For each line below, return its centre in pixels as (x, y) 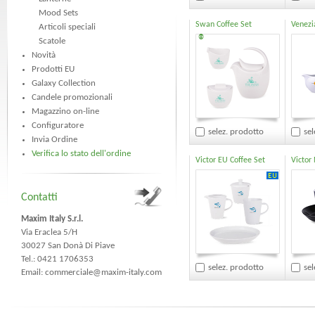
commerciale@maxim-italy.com (103, 272)
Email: (33, 272)
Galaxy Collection (64, 83)
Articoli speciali (67, 27)
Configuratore (58, 126)
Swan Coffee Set (224, 25)
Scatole (52, 41)
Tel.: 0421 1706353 (57, 259)
